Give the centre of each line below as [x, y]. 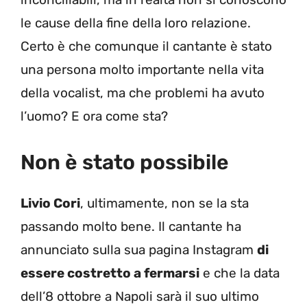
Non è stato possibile [125, 163]
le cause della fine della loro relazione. [136, 23]
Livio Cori [50, 204]
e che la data [240, 273]
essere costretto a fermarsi [110, 273]
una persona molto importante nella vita [142, 69]
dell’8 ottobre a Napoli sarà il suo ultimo [140, 297]
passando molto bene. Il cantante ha [131, 227]
